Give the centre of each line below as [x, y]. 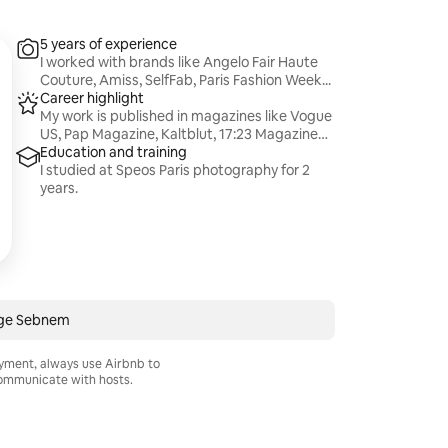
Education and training [114, 152]
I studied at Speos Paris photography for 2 [175, 170]
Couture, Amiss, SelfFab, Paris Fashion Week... [186, 80]
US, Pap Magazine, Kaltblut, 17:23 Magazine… [184, 134]
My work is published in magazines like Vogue [186, 116]
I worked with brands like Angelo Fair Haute [179, 62]
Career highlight [92, 98]
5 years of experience [109, 44]
